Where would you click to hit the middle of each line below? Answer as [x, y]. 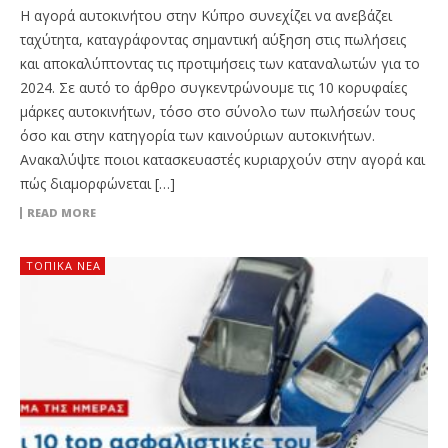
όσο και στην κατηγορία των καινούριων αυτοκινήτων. [197, 136]
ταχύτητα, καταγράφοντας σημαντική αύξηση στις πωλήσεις [213, 40]
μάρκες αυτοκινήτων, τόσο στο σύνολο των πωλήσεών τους [217, 112]
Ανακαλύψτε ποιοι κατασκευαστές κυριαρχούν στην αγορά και [222, 160]
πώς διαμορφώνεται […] [97, 184]
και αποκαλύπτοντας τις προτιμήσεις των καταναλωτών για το [220, 64]
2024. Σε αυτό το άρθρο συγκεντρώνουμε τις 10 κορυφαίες [213, 88]
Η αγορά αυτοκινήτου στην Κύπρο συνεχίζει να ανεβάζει [206, 16]
